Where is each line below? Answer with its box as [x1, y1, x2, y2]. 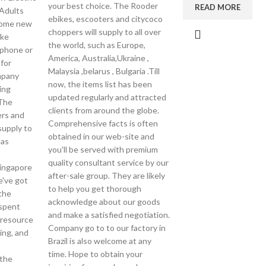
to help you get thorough [48, 183, 142, 194]
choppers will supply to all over [48, 27, 161, 37]
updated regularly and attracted [48, 92, 167, 102]
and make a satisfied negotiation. [48, 210, 170, 220]
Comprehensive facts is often [48, 118, 159, 128]
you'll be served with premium [48, 144, 159, 154]
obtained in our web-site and [48, 131, 155, 141]
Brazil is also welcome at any [48, 236, 152, 246]
